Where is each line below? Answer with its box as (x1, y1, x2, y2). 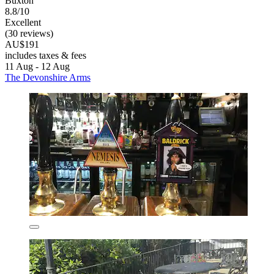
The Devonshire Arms (5, 72, 91, 83)
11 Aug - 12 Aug (5, 61, 70, 72)
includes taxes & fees (5, 50, 86, 61)
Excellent (5, 17, 41, 28)
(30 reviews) (5, 28, 53, 39)
